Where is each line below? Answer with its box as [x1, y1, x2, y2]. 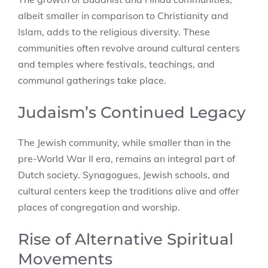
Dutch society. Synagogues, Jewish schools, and [18, 169, 230, 181]
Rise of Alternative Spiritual [18, 230, 233, 249]
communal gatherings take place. [18, 74, 166, 86]
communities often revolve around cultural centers [18, 42, 240, 54]
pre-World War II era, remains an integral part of [18, 153, 235, 165]
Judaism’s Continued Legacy [18, 103, 246, 122]
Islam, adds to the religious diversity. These [18, 26, 210, 38]
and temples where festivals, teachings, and [18, 58, 215, 70]
